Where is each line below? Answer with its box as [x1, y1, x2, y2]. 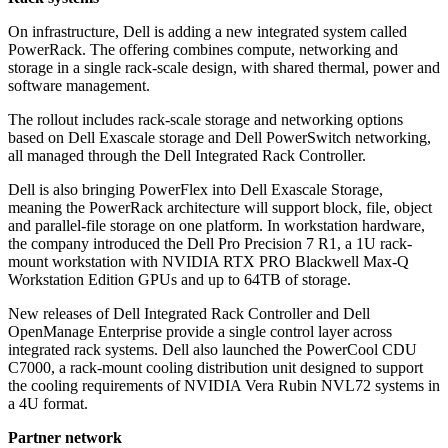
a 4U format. [8, 395, 88, 413]
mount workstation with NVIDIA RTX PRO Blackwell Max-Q [8, 253, 409, 271]
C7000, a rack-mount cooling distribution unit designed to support [8, 359, 423, 377]
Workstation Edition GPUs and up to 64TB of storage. [8, 271, 351, 289]
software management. [8, 77, 150, 95]
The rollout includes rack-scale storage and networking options [8, 111, 403, 129]
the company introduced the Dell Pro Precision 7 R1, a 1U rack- [8, 235, 412, 253]
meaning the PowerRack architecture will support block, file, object [8, 199, 432, 217]
